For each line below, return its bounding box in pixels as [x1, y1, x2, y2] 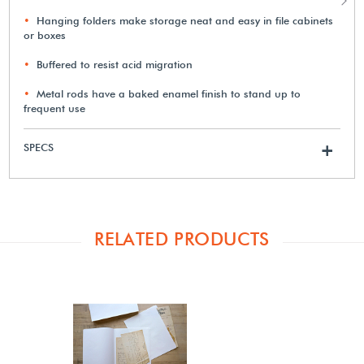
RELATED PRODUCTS [94, 227, 270, 249]
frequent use [24, 101, 86, 115]
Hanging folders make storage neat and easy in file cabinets [37, 13, 334, 27]
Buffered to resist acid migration [37, 57, 193, 71]
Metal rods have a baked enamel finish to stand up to [37, 86, 301, 100]
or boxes [24, 28, 67, 41]
